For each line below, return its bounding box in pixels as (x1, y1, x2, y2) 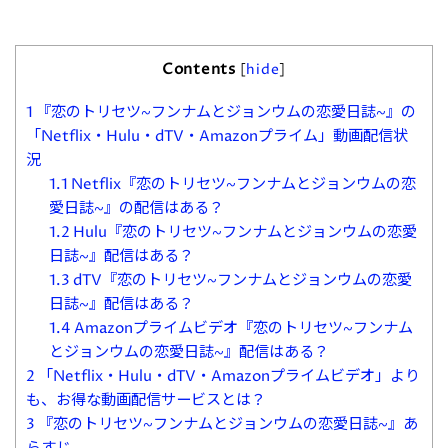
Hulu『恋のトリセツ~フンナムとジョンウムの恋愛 (69, 222, 417, 244)
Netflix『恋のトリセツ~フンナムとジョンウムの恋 (67, 174, 416, 196)
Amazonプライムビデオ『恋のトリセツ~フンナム (70, 318, 413, 340)
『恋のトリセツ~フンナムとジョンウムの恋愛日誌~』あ (35, 414, 418, 436)
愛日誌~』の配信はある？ (48, 198, 224, 220)
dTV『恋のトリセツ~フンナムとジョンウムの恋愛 (69, 270, 412, 292)
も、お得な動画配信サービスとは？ (26, 390, 266, 412)
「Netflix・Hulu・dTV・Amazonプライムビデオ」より (35, 366, 420, 388)
